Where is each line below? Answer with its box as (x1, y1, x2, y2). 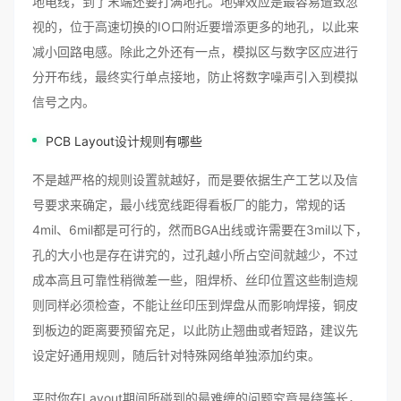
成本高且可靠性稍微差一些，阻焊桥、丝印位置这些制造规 (32, 272, 358, 287)
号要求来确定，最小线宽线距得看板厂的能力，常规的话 (32, 197, 346, 212)
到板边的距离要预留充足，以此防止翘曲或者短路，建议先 (32, 322, 358, 337)
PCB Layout (46, 133, 115, 149)
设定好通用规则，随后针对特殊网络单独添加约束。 (32, 347, 320, 363)
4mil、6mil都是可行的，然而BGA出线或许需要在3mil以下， (32, 222, 368, 237)
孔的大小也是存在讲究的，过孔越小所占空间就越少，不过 (32, 247, 358, 262)
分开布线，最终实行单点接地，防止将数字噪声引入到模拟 (32, 69, 358, 84)
